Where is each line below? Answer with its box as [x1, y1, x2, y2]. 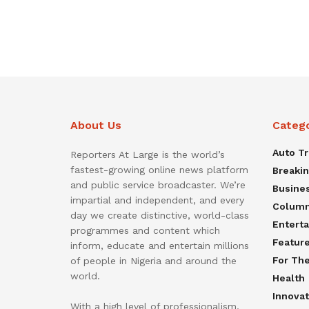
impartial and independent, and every [70, 194, 244, 206]
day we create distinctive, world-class [70, 209, 249, 221]
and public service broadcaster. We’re [70, 179, 246, 190]
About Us [70, 118, 121, 132]
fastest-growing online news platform [70, 163, 248, 175]
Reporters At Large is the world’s [70, 148, 225, 160]
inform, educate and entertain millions [70, 239, 249, 251]
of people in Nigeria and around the [70, 255, 237, 266]
